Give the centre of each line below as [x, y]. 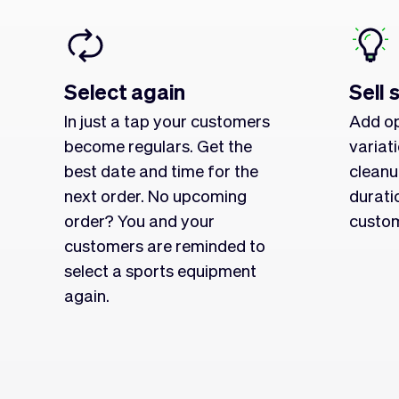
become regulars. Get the [158, 145]
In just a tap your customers [167, 120]
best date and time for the [161, 170]
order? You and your [139, 220]
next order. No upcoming [155, 195]
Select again [125, 91]
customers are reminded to [165, 245]
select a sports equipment [160, 270]
